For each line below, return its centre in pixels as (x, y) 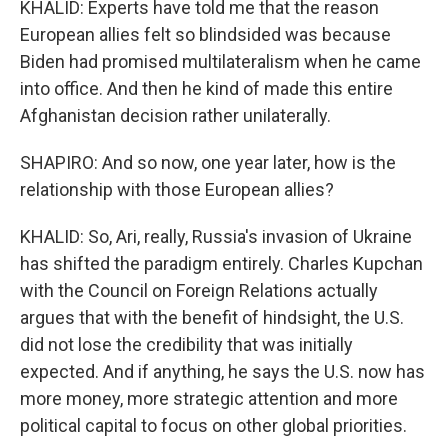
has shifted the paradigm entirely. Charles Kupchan (221, 263)
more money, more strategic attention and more (209, 398)
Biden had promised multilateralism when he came (220, 61)
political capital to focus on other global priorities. (213, 425)
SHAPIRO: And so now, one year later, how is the (208, 162)
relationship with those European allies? (177, 189)
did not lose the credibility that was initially (186, 344)
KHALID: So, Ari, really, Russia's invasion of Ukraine (216, 236)
